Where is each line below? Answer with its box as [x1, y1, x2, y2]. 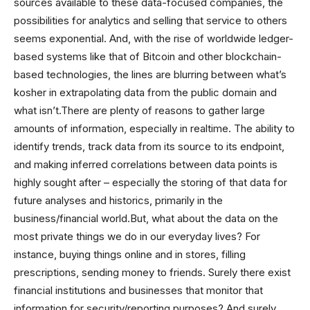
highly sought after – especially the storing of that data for [14, 175, 287, 189]
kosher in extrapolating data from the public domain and [14, 85, 277, 99]
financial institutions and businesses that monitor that [14, 283, 263, 297]
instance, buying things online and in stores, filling [14, 247, 246, 261]
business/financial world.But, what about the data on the [14, 211, 278, 225]
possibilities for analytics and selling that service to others [14, 13, 287, 27]
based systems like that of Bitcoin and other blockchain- [14, 49, 282, 63]
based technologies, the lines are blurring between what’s [14, 67, 286, 81]
